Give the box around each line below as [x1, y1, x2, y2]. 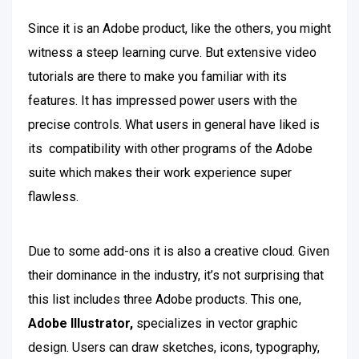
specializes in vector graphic [133, 316, 297, 331]
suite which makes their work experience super [28, 165, 292, 180]
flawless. [28, 189, 79, 204]
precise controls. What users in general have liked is [28, 117, 320, 132]
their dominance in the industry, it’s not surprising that [28, 268, 324, 283]
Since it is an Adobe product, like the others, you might [28, 21, 331, 36]
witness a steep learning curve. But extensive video [28, 45, 317, 60]
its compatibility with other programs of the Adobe [28, 141, 313, 156]
